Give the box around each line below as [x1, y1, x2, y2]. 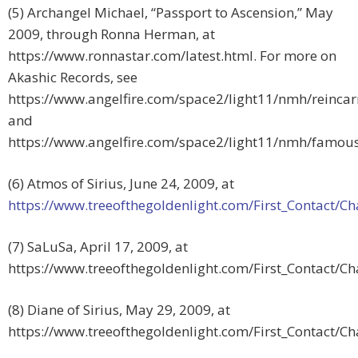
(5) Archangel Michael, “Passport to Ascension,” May [8, 3, 333, 22]
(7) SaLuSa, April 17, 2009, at [8, 237, 188, 257]
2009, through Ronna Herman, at [8, 25, 215, 44]
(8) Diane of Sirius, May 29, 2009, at [8, 300, 230, 320]
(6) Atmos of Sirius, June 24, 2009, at [8, 174, 234, 193]
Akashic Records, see [8, 68, 137, 87]
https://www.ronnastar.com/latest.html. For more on [8, 46, 336, 66]
